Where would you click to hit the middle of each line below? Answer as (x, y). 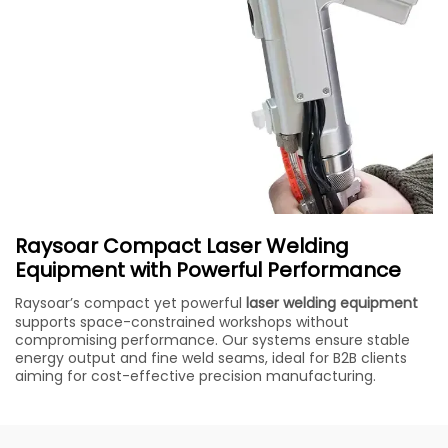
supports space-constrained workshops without (182, 321)
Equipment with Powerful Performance (208, 269)
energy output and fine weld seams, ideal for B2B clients (211, 357)
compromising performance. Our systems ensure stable (212, 339)
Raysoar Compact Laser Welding (182, 245)
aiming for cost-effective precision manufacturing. (195, 375)
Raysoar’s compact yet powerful (130, 302)
